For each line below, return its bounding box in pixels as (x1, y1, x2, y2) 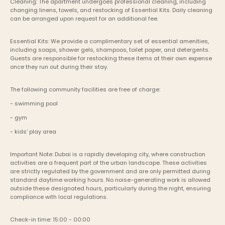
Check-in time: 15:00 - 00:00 (10, 215, 90, 224)
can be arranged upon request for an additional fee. (10, 15, 158, 23)
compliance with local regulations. (10, 193, 107, 201)
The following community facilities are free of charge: (10, 85, 160, 94)
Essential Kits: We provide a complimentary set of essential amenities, (10, 37, 209, 46)
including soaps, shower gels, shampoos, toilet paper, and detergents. (10, 46, 209, 54)
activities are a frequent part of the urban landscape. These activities (10, 159, 207, 167)
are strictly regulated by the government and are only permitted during (10, 167, 210, 176)
